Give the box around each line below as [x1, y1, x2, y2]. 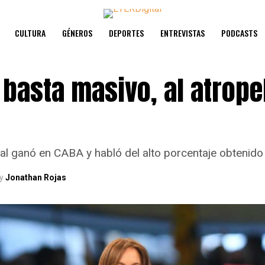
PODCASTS [221, 27, 257, 39]
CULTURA [15, 27, 46, 39]
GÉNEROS [62, 27, 92, 39]
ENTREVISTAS [160, 27, 205, 39]
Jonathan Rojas [5, 173, 66, 182]
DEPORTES [109, 27, 144, 39]
